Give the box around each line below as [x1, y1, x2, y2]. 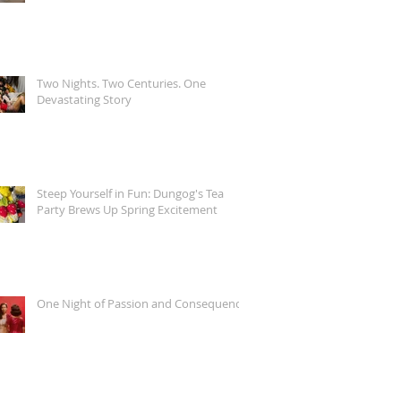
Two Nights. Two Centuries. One [37, 75, 206, 91]
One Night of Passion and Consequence [37, 295, 247, 311]
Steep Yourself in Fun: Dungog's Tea [37, 185, 224, 201]
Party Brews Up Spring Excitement [37, 201, 218, 218]
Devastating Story [37, 91, 132, 107]
